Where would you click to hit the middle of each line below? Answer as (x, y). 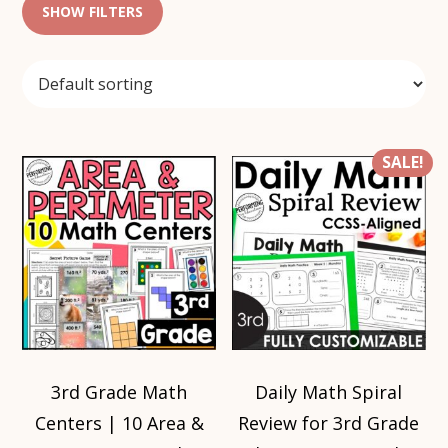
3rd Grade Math (119, 391)
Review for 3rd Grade (329, 422)
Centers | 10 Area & (119, 422)
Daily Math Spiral (329, 391)
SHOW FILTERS (93, 12)
